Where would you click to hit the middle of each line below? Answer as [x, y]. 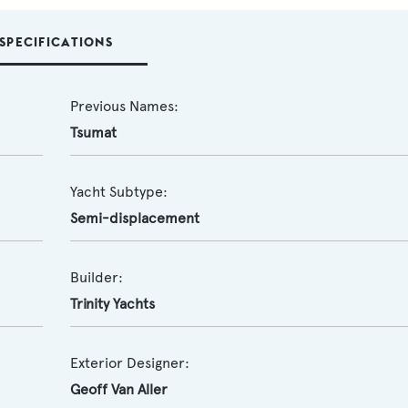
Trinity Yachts [112, 304]
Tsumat [93, 133]
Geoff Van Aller [118, 389]
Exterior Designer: [129, 363]
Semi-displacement [134, 218]
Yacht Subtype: [118, 192]
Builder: [96, 277]
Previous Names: [124, 106]
